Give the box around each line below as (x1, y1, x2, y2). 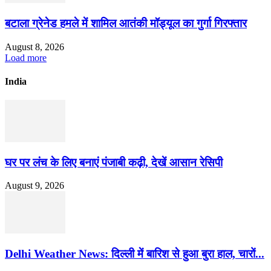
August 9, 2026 (5, 180, 64, 191)
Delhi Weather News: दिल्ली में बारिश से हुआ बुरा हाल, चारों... (5, 247, 264, 261)
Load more (5, 52, 47, 63)
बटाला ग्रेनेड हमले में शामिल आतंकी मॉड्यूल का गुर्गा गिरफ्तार (5, 16, 247, 30)
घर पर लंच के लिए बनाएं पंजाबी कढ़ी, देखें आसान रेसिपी (5, 155, 223, 169)
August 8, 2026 (5, 41, 64, 52)
